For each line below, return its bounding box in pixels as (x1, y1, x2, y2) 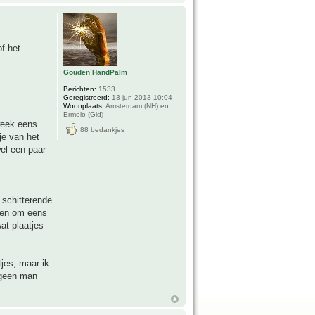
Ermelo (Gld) (63, 110, 104, 118)
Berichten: (63, 84, 97, 93)
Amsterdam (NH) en (104, 101, 169, 110)
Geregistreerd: (63, 93, 110, 101)
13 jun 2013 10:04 (110, 93, 173, 101)
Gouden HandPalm (63, 67, 128, 76)
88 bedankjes (80, 125, 125, 134)
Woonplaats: (63, 101, 105, 110)
